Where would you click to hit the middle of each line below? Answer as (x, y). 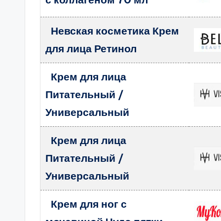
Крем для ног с (89, 204)
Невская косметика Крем (115, 31)
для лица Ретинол (91, 49)
